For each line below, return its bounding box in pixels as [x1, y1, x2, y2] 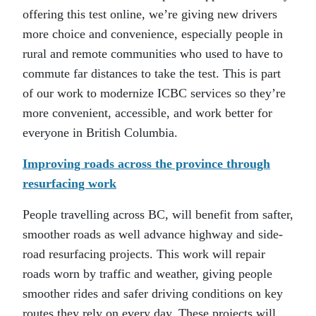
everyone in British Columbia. [23, 126, 178, 140]
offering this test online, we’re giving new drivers [23, 7, 277, 22]
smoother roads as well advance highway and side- [23, 227, 283, 242]
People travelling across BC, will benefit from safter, [23, 207, 293, 222]
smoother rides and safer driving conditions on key [23, 286, 283, 301]
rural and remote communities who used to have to [23, 47, 283, 61]
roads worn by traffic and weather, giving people [23, 267, 272, 281]
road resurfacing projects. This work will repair [23, 247, 265, 262]
